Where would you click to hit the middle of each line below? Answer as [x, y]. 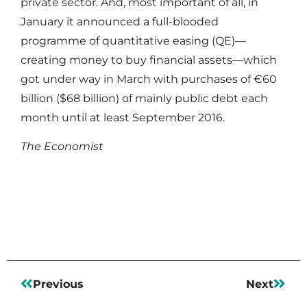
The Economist [62, 147]
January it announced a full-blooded [120, 21]
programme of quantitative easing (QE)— [133, 40]
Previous [58, 284]
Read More [55, 187]
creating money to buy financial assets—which [149, 60]
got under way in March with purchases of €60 [149, 79]
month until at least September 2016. [123, 117]
